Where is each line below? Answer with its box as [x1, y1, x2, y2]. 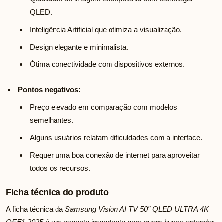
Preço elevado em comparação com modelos [30, 103, 177, 111]
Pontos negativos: [18, 85, 81, 94]
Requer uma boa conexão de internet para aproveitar [30, 151, 200, 160]
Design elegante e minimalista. [30, 43, 128, 52]
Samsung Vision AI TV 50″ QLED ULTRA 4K [65, 205, 209, 214]
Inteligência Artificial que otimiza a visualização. [30, 25, 182, 34]
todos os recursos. [30, 164, 90, 173]
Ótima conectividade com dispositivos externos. [30, 60, 185, 69]
